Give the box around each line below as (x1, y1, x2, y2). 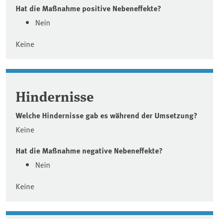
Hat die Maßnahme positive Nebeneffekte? (16, 2, 161, 14)
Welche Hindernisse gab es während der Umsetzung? (16, 109, 197, 121)
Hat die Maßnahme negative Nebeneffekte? (16, 144, 163, 156)
